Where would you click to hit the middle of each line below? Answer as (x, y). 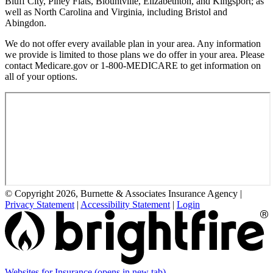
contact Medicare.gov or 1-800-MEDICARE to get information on (133, 66)
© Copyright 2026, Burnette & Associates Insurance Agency (121, 194)
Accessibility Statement (125, 205)
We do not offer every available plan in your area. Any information (133, 44)
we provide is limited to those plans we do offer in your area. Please (135, 55)
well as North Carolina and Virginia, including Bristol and (116, 12)
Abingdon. (26, 23)
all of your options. (41, 77)
